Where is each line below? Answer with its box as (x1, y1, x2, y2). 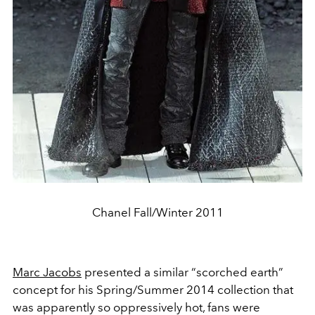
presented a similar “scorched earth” (82, 264, 283, 279)
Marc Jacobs (13, 264, 82, 279)
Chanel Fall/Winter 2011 (91, 205, 224, 219)
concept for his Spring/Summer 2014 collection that (13, 282, 293, 297)
